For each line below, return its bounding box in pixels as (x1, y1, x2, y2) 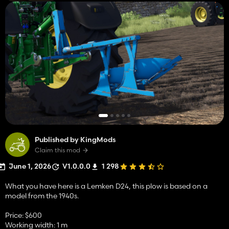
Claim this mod (35, 146, 80, 154)
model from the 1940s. (5, 191, 79, 200)
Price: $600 (5, 210, 42, 220)
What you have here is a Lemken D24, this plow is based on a (5, 181, 208, 191)
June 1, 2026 (9, 161, 51, 171)
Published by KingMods (35, 134, 116, 144)
